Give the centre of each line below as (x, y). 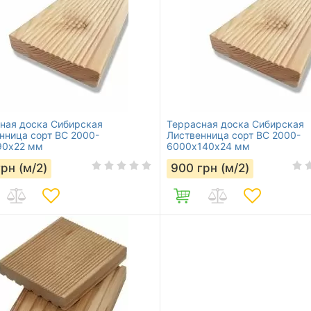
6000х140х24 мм (208, 146)
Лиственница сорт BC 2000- (233, 135)
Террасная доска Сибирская (235, 124)
